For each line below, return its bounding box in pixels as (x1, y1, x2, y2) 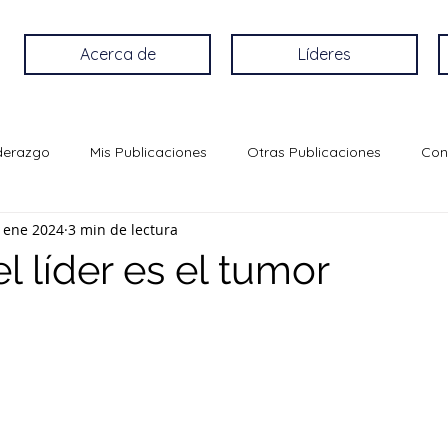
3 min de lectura (68, 219, 178, 239)
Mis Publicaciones (90, 142, 207, 161)
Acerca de (79, 44, 156, 64)
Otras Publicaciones (247, 142, 381, 161)
